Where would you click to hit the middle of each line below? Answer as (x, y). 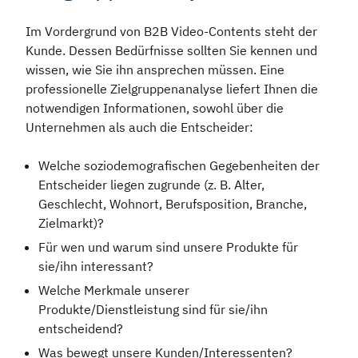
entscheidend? (82, 329)
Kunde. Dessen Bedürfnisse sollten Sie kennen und (171, 51)
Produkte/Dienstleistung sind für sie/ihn (153, 310)
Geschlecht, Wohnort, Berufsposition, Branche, (173, 204)
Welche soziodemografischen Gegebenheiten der (179, 166)
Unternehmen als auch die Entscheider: (141, 127)
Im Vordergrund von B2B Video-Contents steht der (171, 32)
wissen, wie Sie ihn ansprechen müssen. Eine (155, 70)
